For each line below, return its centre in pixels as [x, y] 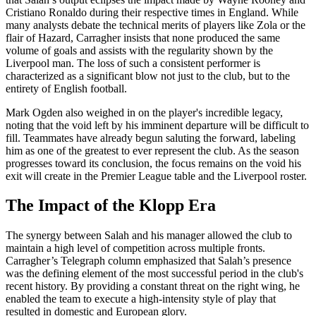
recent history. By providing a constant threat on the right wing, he [153, 286]
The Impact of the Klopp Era [111, 206]
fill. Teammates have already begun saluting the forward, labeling [151, 138]
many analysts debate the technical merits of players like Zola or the [156, 25]
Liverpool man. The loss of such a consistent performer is [133, 63]
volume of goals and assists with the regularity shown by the [139, 50]
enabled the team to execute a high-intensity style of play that [141, 299]
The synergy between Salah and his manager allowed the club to [149, 236]
